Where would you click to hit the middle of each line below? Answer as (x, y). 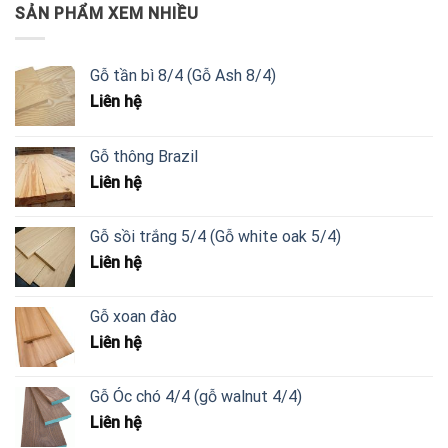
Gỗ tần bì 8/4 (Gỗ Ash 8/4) (183, 75)
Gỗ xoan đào (133, 316)
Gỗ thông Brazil (144, 156)
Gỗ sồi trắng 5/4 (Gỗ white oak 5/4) (215, 236)
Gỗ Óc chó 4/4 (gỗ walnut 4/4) (196, 396)
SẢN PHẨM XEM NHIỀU (107, 14)
